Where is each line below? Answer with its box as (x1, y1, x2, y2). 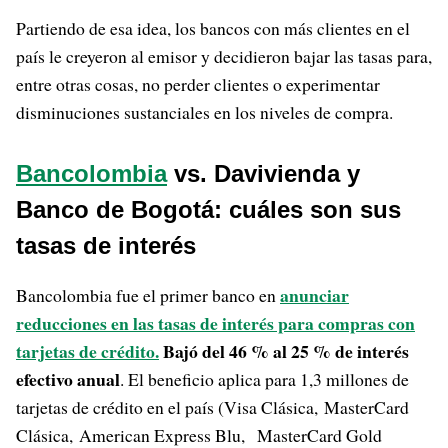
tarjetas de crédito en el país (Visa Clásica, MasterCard (16, 395, 409, 419)
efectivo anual (16, 366, 120, 392)
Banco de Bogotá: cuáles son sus (16, 196, 401, 223)
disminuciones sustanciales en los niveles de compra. (16, 100, 393, 124)
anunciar (280, 282, 349, 308)
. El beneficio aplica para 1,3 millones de (120, 367, 409, 391)
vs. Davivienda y (167, 160, 360, 187)
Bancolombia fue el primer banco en (16, 283, 280, 307)
